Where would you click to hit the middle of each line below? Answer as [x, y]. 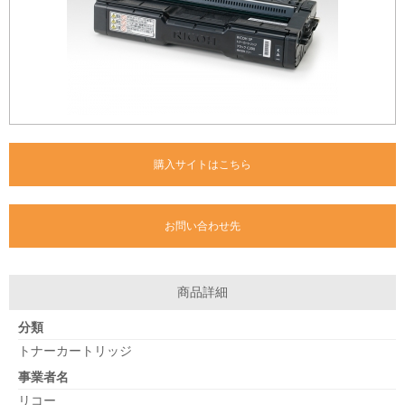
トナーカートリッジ [75, 351]
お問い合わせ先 [202, 226]
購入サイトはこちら [202, 165]
